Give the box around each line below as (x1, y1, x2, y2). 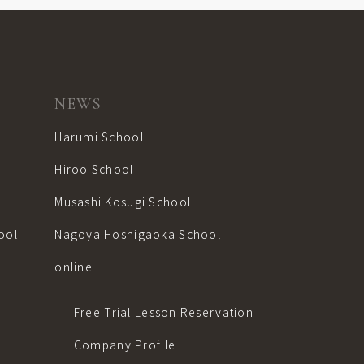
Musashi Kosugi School (54, 193, 192, 210)
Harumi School (54, 128, 144, 145)
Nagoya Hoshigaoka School (54, 226, 221, 242)
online (54, 258, 93, 275)
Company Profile (73, 336, 176, 353)
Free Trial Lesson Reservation (73, 304, 253, 320)
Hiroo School (54, 161, 134, 177)
